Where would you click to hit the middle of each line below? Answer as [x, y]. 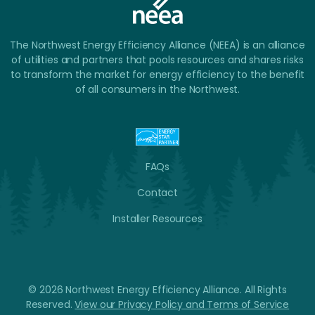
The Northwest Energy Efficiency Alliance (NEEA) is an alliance [157, 45]
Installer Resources [157, 218]
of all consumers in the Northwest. [157, 89]
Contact [157, 192]
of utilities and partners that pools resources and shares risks [157, 59]
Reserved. [50, 304]
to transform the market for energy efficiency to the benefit [157, 74]
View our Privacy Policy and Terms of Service [182, 304]
